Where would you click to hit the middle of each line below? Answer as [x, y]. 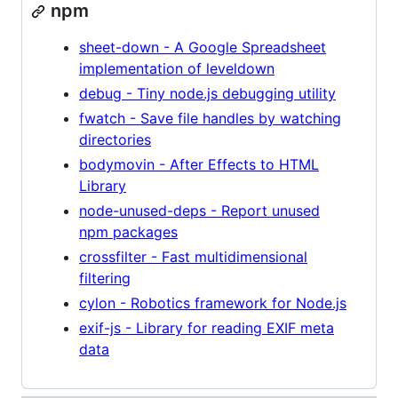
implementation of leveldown [177, 68]
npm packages [128, 232]
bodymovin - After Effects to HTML [199, 164]
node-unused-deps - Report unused [199, 211]
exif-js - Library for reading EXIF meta [207, 328]
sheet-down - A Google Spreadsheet [203, 47]
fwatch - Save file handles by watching [210, 118]
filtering [105, 278]
